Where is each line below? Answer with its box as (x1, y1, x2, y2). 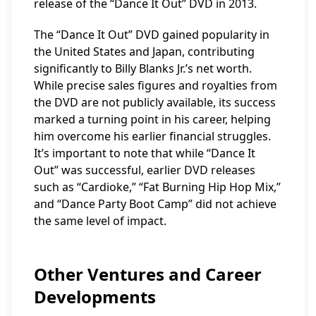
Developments (34, 285, 156, 308)
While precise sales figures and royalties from (34, 78, 277, 93)
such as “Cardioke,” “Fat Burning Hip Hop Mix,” (34, 179, 281, 195)
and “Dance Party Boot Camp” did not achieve (34, 196, 276, 212)
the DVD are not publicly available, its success (34, 95, 276, 110)
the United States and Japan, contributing (34, 44, 255, 59)
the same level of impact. (34, 213, 166, 229)
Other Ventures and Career (34, 262, 262, 286)
